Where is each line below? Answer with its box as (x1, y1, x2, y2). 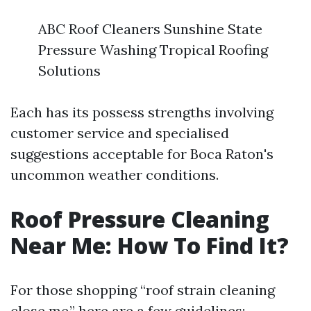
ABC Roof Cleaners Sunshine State (38, 20, 262, 37)
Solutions (38, 62, 101, 79)
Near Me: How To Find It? (10, 230, 289, 260)
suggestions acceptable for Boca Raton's (10, 145, 274, 162)
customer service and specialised (10, 124, 229, 142)
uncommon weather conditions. (10, 166, 219, 183)
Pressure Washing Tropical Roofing (38, 41, 268, 58)
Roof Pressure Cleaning (10, 204, 269, 234)
